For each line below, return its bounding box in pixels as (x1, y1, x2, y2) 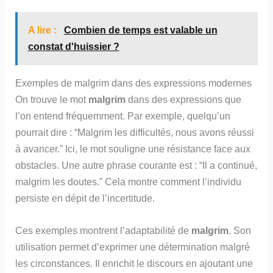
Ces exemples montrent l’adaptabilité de (15, 225, 192, 236)
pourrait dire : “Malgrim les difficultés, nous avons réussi (15, 127, 255, 138)
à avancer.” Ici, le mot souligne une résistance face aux (15, 143, 251, 155)
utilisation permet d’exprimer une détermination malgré (15, 241, 250, 253)
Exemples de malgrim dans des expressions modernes (15, 77, 252, 89)
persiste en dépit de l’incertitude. (15, 193, 155, 204)
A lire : (27, 25, 59, 36)
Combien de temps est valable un (63, 25, 218, 36)
